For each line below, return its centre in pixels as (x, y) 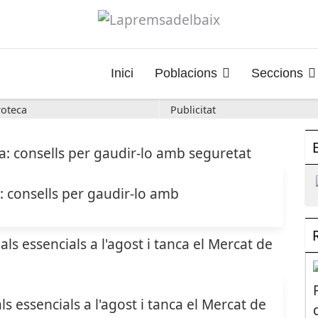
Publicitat (193, 110)
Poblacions (186, 73)
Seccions (277, 73)
